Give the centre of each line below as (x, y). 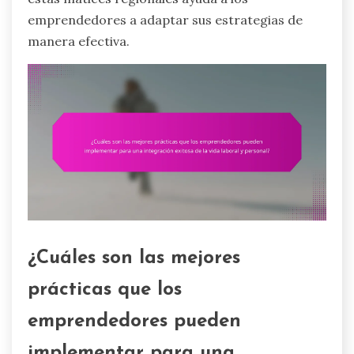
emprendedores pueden (134, 321)
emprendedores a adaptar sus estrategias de (165, 19)
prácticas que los (105, 290)
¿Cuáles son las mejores (134, 258)
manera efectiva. (79, 41)
